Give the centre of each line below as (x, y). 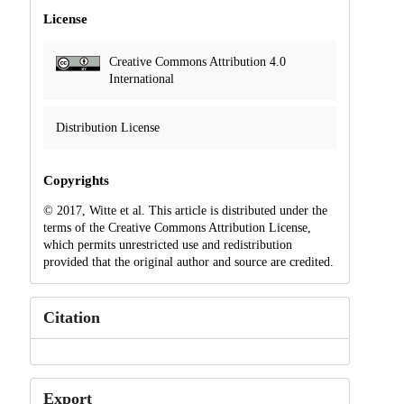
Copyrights (76, 181)
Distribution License (107, 128)
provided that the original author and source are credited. (188, 262)
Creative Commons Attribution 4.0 (197, 62)
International (141, 79)
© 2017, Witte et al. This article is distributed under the (185, 211)
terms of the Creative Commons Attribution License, (177, 228)
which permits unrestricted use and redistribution (167, 245)
